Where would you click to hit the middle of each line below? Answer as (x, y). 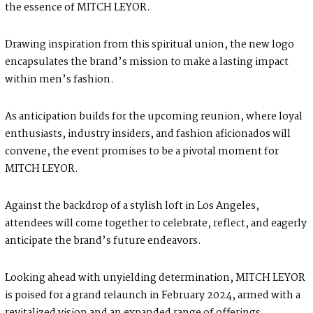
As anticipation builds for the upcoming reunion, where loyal (153, 117)
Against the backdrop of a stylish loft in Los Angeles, (132, 206)
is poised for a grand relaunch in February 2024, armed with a (152, 296)
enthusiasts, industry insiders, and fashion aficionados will (147, 134)
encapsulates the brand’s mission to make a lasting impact (146, 63)
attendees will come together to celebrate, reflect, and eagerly (155, 224)
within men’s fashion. (59, 80)
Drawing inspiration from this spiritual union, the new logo (149, 45)
